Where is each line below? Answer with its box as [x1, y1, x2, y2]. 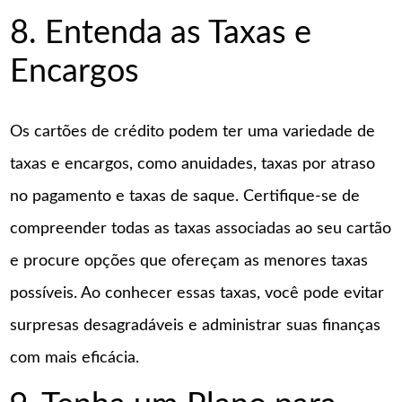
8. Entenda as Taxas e [10, 17, 312, 50]
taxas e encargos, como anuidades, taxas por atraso [10, 156, 376, 173]
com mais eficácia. [10, 350, 140, 367]
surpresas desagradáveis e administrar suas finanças [10, 318, 381, 335]
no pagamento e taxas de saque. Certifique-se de [10, 188, 361, 205]
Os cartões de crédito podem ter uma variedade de [10, 124, 376, 141]
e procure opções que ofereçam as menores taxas [10, 253, 369, 270]
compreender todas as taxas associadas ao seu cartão [10, 221, 392, 238]
